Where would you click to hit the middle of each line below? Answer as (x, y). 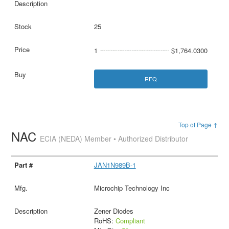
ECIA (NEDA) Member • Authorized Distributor (114, 139)
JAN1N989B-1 (115, 165)
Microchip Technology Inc (132, 188)
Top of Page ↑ (198, 125)
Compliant (130, 221)
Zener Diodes (113, 211)
